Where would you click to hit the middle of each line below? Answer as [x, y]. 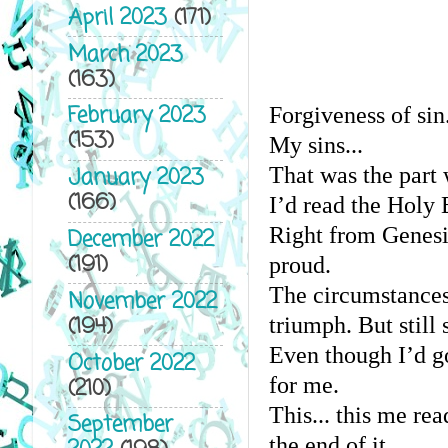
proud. [299, 264]
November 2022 [142, 302]
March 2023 [125, 55]
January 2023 [135, 179]
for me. [303, 384]
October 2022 [131, 364]
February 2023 [136, 117]
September [120, 426]
